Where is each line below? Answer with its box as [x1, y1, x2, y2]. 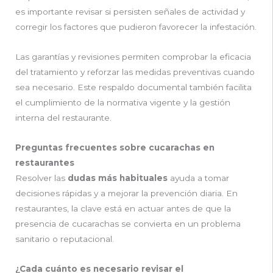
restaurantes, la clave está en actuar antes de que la [15, 203, 231, 213]
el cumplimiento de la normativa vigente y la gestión [15, 97, 230, 107]
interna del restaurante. [15, 112, 112, 122]
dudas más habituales [68, 172, 170, 183]
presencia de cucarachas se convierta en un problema [15, 218, 241, 229]
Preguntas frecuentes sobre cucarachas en [15, 142, 214, 152]
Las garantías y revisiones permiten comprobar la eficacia [15, 51, 251, 62]
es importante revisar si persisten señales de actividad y [15, 6, 245, 16]
